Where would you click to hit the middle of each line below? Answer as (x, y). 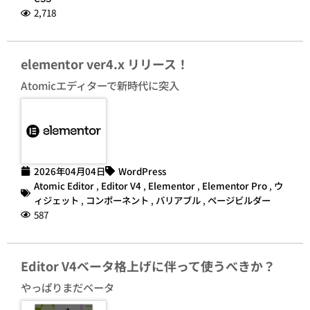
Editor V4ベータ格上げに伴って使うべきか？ (148, 265)
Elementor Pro (235, 185)
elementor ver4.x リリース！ (105, 64)
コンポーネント (117, 200)
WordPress (142, 171)
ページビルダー (239, 200)
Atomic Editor (64, 185)
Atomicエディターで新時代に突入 (100, 85)
